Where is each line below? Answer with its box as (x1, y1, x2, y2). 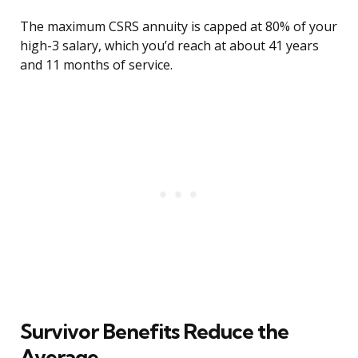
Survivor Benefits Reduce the (20, 318, 288, 345)
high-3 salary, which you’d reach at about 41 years (20, 37, 319, 55)
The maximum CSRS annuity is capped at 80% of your (20, 18, 337, 36)
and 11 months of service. (20, 56, 173, 74)
